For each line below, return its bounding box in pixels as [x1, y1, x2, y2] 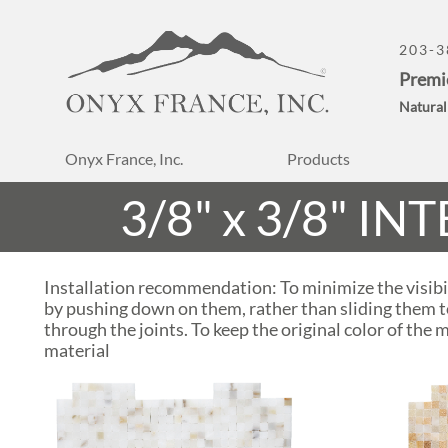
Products [287, 148, 350, 168]
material [44, 339, 110, 361]
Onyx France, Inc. [64, 148, 183, 168]
